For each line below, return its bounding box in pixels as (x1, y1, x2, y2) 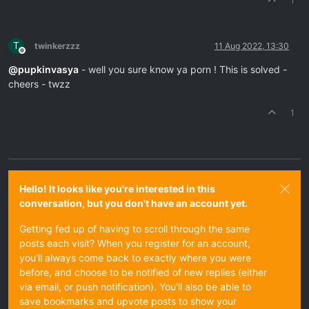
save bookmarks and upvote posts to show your (19, 295, 237, 307)
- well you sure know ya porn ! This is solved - (79, 63, 287, 75)
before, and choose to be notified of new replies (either (19, 266, 267, 278)
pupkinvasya (18, 63, 79, 75)
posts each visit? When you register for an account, (19, 237, 250, 249)
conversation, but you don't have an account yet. (19, 197, 248, 209)
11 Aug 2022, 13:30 (215, 40, 289, 51)
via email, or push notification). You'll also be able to (19, 280, 251, 292)
